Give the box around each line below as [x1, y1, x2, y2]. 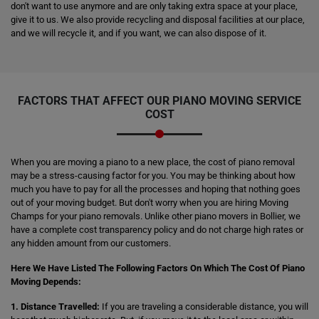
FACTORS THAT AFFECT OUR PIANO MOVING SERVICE [18, 94, 301, 108]
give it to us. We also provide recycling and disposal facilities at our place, [11, 14, 305, 25]
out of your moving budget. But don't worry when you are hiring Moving [11, 197, 288, 208]
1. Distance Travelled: [11, 301, 100, 312]
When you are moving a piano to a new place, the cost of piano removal [11, 157, 295, 167]
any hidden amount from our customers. [11, 238, 171, 249]
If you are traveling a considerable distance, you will [100, 301, 308, 312]
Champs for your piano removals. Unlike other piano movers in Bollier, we [11, 211, 300, 221]
